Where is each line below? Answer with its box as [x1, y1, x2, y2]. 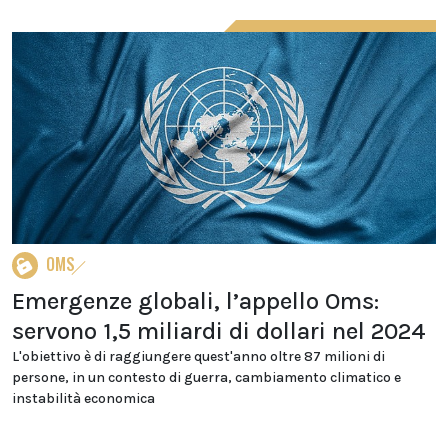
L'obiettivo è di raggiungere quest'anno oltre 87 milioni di [12, 347, 385, 365]
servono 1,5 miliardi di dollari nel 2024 [12, 316, 426, 345]
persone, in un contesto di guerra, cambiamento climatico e [12, 368, 401, 386]
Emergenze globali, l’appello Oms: [12, 286, 379, 315]
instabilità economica [12, 389, 155, 407]
